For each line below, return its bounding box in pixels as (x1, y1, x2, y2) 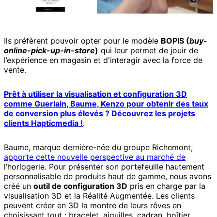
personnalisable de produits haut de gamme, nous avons (4, 171, 211, 182)
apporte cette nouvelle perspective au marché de (4, 152, 186, 162)
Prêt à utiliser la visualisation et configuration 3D (4, 89, 187, 99)
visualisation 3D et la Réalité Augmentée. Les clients (4, 191, 195, 201)
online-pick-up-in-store (4, 46, 95, 56)
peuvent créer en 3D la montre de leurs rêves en (4, 201, 181, 211)
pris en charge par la (127, 181, 205, 191)
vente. (4, 65, 26, 75)
